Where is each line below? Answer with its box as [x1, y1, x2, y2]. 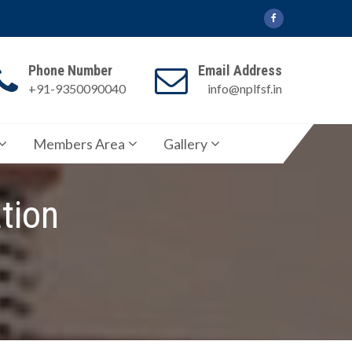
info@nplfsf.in [207, 81, 282, 96]
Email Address [198, 62, 282, 79]
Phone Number [28, 62, 112, 79]
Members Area [33, 135, 125, 152]
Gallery [163, 135, 207, 152]
